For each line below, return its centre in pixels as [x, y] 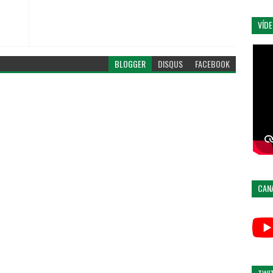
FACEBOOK [213, 64]
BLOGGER [130, 64]
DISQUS [171, 64]
